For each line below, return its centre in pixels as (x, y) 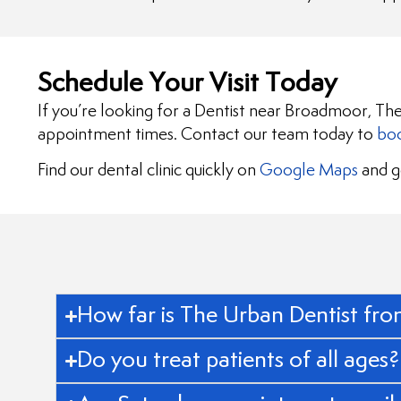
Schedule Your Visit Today (187, 84)
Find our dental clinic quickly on (149, 171)
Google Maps (309, 171)
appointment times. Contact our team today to (207, 135)
